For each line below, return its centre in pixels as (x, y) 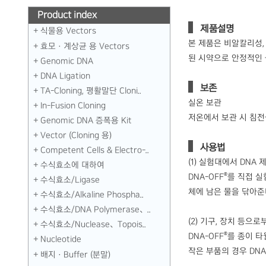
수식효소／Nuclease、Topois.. (93, 224)
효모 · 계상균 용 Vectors (85, 46)
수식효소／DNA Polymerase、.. (95, 210)
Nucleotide (61, 239)
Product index (67, 15)
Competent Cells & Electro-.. (94, 150)
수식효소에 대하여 (72, 165)
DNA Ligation (65, 76)
